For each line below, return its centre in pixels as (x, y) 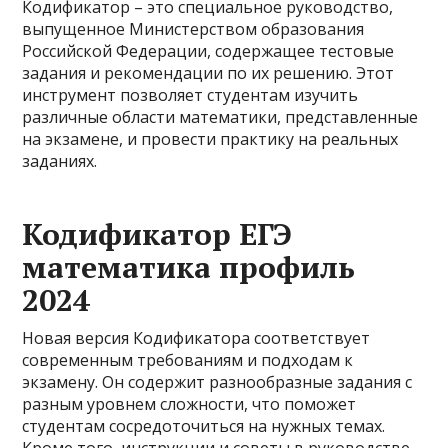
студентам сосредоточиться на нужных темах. (204, 426)
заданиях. (60, 161)
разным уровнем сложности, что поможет (189, 404)
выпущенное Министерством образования (193, 29)
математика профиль (189, 267)
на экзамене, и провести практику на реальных (210, 139)
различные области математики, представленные (220, 117)
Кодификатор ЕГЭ (157, 234)
